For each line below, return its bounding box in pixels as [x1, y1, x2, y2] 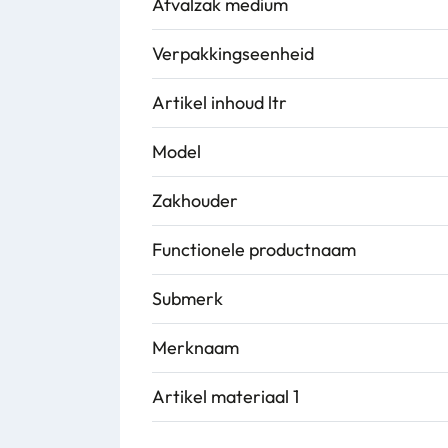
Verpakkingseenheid [152, 42, 314, 65]
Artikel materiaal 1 [152, 385, 299, 408]
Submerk [152, 287, 223, 310]
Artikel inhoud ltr [152, 91, 287, 114]
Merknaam [152, 336, 239, 359]
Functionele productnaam [152, 238, 356, 261]
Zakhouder [152, 189, 238, 212]
